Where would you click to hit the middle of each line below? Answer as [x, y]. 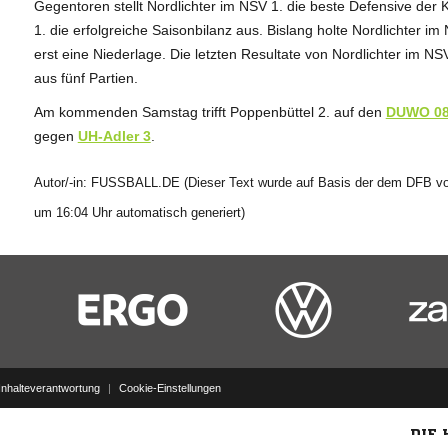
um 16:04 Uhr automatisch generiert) [139, 212]
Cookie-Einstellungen [170, 388]
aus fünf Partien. [85, 77]
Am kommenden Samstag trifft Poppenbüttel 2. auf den [209, 111]
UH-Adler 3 [114, 135]
